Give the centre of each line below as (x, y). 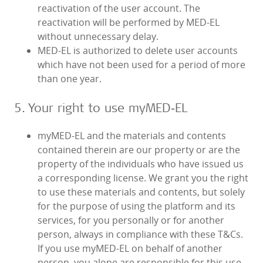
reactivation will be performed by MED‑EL (129, 23)
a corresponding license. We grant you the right (143, 178)
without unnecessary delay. (98, 37)
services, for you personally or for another (131, 220)
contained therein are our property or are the (139, 150)
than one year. (70, 79)
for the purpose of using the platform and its (136, 206)
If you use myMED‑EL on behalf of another (130, 249)
